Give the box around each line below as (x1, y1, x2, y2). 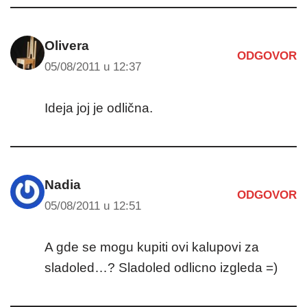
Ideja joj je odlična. (45, 100, 153, 115)
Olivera (45, 38, 89, 53)
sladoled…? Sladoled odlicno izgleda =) (45, 260, 278, 275)
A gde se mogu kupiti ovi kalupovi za (45, 239, 259, 254)
